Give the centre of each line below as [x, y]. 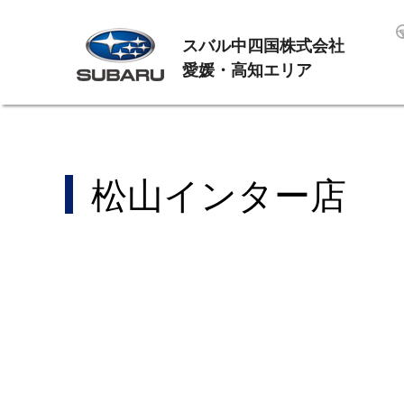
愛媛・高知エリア [247, 70]
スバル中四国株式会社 [263, 46]
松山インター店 [219, 196]
